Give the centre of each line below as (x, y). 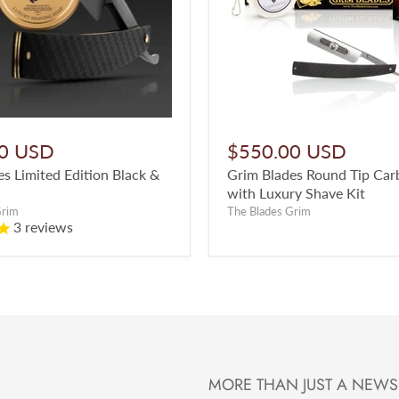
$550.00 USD (287, 151)
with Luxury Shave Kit (296, 193)
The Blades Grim (269, 212)
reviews (47, 227)
